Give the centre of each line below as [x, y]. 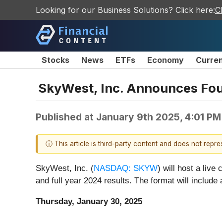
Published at [66, 117]
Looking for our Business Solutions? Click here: [125, 10]
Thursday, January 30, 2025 [89, 202]
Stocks [55, 60]
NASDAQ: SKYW [126, 168]
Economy [166, 60]
